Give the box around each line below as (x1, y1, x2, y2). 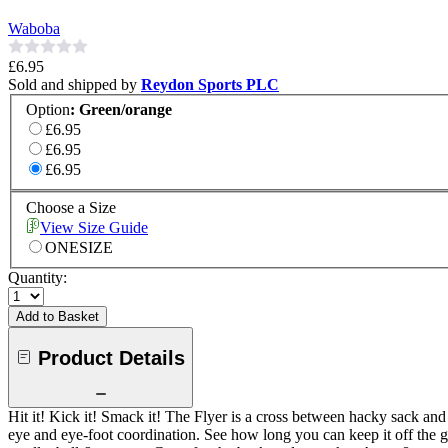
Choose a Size (26, 199, 116, 217)
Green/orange (79, 101, 172, 119)
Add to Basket (16, 309, 99, 325)
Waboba (8, 19, 60, 37)
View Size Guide (40, 219, 148, 237)
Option (26, 101, 70, 119)
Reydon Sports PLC (141, 75, 279, 93)
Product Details (38, 346, 185, 369)
